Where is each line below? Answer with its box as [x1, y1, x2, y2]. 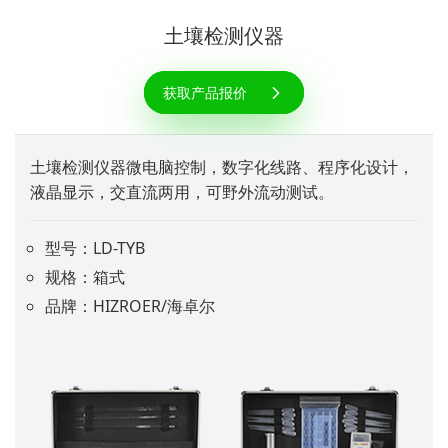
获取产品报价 [163, 82, 247, 102]
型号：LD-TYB [45, 236, 145, 259]
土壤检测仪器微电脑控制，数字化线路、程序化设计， [30, 155, 414, 178]
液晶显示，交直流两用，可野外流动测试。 [30, 180, 334, 203]
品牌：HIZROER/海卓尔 [45, 294, 215, 317]
